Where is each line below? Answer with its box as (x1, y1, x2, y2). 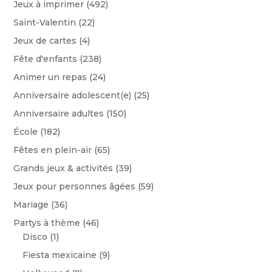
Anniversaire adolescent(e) (13, 90, 132, 101)
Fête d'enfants (13, 53, 78, 65)
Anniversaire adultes (13, 108, 104, 120)
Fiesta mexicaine (22, 250, 97, 261)
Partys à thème (13, 217, 81, 229)
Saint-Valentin (13, 17, 76, 29)
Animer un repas (13, 72, 87, 83)
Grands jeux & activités (13, 163, 114, 174)
